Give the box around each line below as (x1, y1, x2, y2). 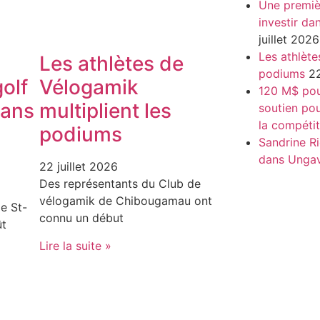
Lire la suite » (39, 238, 112, 253)
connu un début (39, 211, 124, 226)
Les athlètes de (39, 51, 184, 76)
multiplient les (39, 99, 172, 124)
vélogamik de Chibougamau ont (39, 194, 213, 209)
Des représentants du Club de (39, 176, 201, 191)
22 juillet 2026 (39, 159, 119, 174)
